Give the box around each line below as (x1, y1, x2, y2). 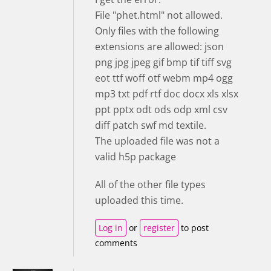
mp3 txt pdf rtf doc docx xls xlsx (95, 87, 238, 100)
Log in (99, 221, 123, 233)
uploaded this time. (95, 193, 183, 207)
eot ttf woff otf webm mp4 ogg (95, 71, 233, 85)
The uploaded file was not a (95, 134, 220, 148)
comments (95, 237, 137, 249)
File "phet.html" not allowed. (95, 8, 223, 22)
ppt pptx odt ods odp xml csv (95, 102, 227, 116)
